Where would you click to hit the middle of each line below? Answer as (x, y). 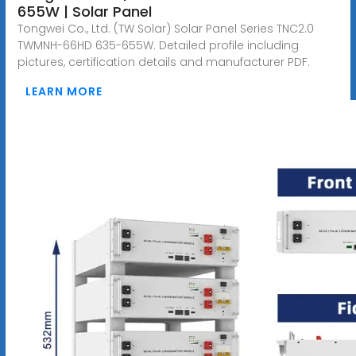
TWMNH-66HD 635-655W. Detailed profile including (158, 45)
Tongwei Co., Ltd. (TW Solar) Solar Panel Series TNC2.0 (165, 28)
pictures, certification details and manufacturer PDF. (163, 62)
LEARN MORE (64, 91)
